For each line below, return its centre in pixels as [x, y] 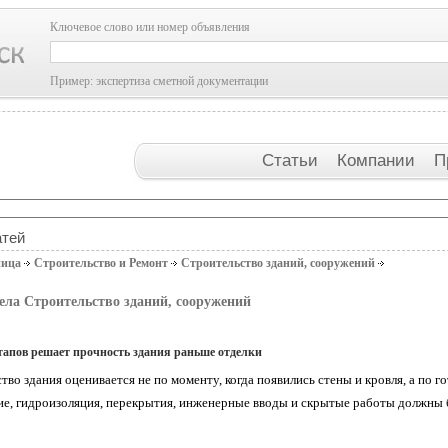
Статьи [292, 160]
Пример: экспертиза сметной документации [159, 81]
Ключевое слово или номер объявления [150, 27]
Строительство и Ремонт [101, 263]
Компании [378, 160]
